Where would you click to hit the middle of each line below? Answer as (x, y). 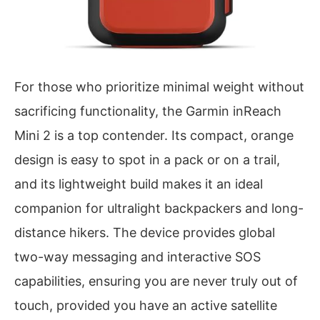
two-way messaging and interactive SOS (137, 256)
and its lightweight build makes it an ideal (139, 184)
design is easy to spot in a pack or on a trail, (147, 159)
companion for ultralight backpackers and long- (159, 208)
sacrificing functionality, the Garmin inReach (148, 111)
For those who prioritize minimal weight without (159, 86)
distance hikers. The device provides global (145, 232)
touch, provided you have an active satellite (146, 305)
